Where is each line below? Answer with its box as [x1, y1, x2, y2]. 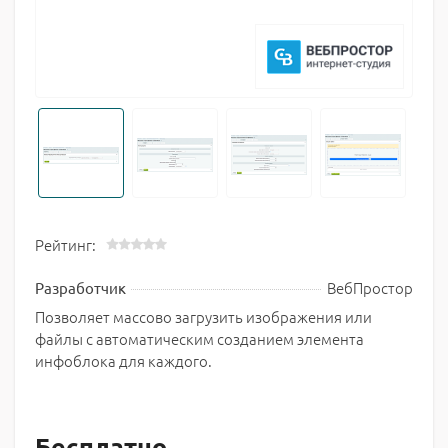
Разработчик [35, 278, 126, 297]
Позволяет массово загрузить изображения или [35, 306, 372, 327]
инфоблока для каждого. [35, 350, 212, 371]
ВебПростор [327, 277, 413, 298]
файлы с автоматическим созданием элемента [35, 328, 364, 349]
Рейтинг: [35, 234, 96, 255]
